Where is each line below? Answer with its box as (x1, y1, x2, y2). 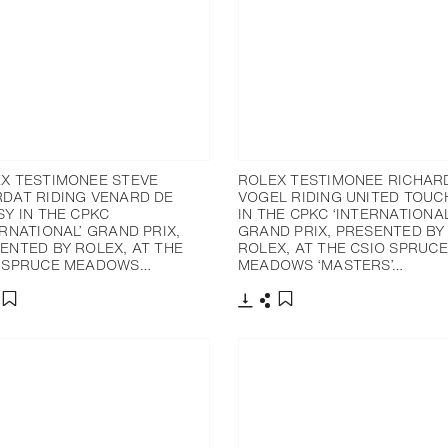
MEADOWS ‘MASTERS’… (238, 254, 404, 276)
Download (244, 307, 308, 328)
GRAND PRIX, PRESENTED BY (238, 220, 445, 242)
